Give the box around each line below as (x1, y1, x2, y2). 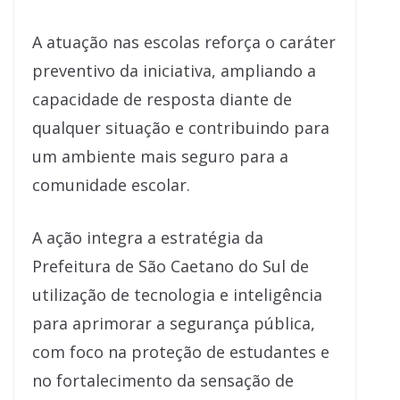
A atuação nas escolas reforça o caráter (32, 30, 336, 53)
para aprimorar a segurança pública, (32, 312, 315, 334)
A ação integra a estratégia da (32, 226, 263, 248)
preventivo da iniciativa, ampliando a (32, 59, 316, 81)
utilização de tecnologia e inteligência (32, 283, 322, 305)
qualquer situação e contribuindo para (32, 116, 329, 138)
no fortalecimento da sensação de (32, 369, 294, 391)
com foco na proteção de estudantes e (32, 340, 329, 362)
